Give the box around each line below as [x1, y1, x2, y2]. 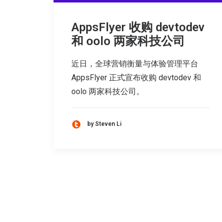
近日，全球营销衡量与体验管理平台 [71, 58, 198, 68]
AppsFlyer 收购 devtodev [71, 20, 205, 34]
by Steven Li [87, 120, 121, 128]
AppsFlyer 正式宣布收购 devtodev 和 [71, 72, 201, 82]
